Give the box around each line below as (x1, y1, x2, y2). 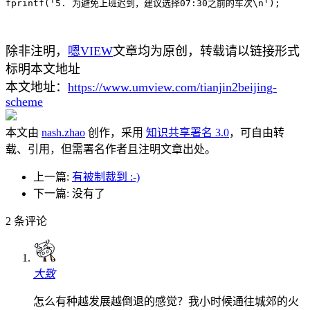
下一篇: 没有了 (33, 188, 105, 200)
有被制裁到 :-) (72, 171, 140, 183)
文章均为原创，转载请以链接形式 (113, 44, 300, 59)
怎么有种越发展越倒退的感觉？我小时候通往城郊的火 (33, 295, 299, 308)
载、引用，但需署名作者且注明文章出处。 (6, 143, 216, 156)
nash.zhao (42, 127, 85, 139)
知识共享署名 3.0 (146, 127, 229, 139)
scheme (6, 95, 43, 109)
